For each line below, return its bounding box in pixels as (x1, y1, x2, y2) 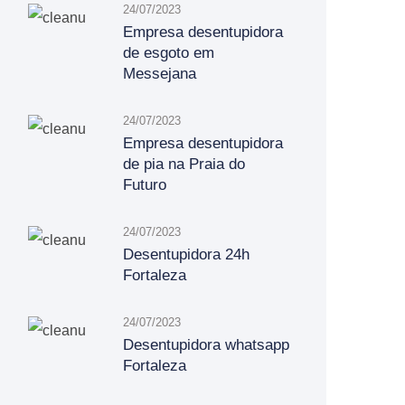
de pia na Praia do (123, 155, 245, 173)
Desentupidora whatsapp (123, 336, 289, 353)
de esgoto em (123, 44, 214, 61)
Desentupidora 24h (123, 246, 250, 263)
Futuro (123, 176, 166, 193)
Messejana (123, 65, 196, 82)
